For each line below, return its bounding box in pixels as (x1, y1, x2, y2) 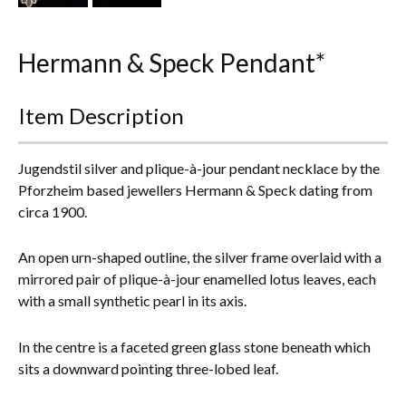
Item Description (18, 101, 184, 129)
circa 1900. (18, 202, 87, 220)
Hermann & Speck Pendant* (18, 46, 325, 78)
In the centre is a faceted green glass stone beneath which (18, 337, 371, 355)
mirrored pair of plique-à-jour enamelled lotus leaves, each (18, 270, 376, 288)
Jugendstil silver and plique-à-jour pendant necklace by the (18, 159, 380, 177)
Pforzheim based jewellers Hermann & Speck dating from (18, 180, 372, 198)
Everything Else (140, 27, 266, 49)
